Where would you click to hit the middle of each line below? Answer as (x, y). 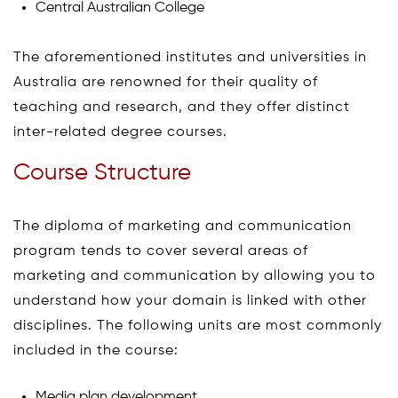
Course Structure (102, 173)
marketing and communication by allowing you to (195, 276)
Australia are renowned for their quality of (166, 82)
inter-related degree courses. (120, 132)
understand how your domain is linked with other (190, 301)
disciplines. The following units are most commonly (198, 326)
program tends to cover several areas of (161, 251)
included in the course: (96, 350)
